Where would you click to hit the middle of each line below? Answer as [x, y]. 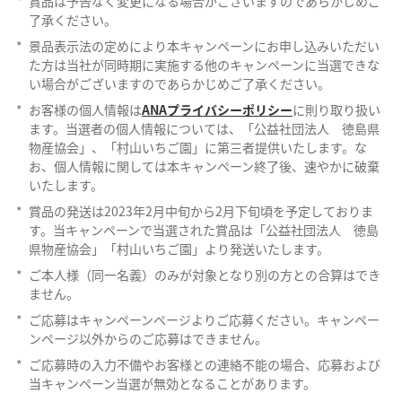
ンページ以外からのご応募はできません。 [148, 338]
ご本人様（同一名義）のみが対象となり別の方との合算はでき [204, 274]
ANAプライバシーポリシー [217, 109]
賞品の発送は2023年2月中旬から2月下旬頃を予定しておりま [201, 210]
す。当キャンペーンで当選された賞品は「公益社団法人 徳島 [203, 229]
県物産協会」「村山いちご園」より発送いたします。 [179, 248]
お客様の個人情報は [85, 109]
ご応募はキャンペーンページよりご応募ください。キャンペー [204, 319]
